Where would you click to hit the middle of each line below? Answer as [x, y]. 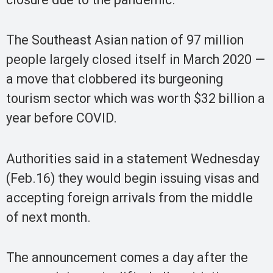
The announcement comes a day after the [127, 258]
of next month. [48, 217]
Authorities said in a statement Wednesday [133, 158]
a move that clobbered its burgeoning [115, 79]
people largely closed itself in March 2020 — [136, 60]
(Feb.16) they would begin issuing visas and [133, 178]
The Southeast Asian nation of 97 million [125, 40]
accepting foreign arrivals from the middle [129, 197]
